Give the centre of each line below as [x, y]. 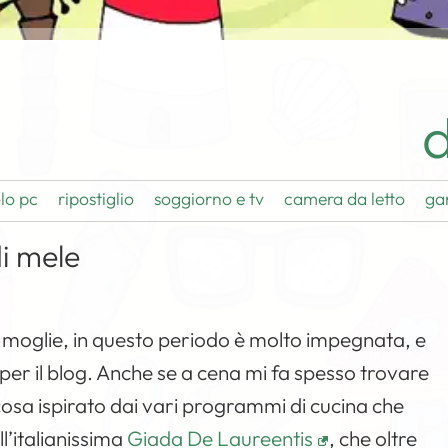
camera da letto [345, 198]
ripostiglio [96, 198]
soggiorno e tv [209, 198]
